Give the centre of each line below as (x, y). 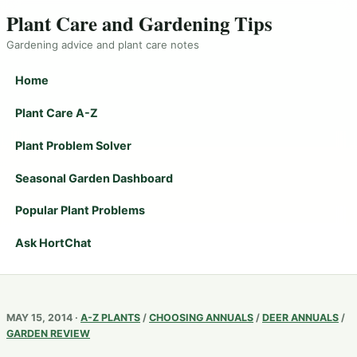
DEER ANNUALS (300, 318)
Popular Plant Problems (80, 210)
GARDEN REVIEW (48, 334)
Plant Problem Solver (74, 145)
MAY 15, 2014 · (43, 318)
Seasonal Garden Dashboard (94, 178)
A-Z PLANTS (110, 318)
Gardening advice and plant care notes (103, 45)
